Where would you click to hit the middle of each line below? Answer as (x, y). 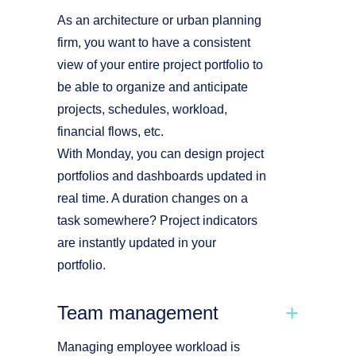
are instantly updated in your (137, 243)
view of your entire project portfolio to (160, 65)
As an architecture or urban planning (159, 20)
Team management (138, 313)
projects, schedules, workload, (142, 109)
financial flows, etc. (110, 132)
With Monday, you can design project (161, 154)
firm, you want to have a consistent (154, 43)
